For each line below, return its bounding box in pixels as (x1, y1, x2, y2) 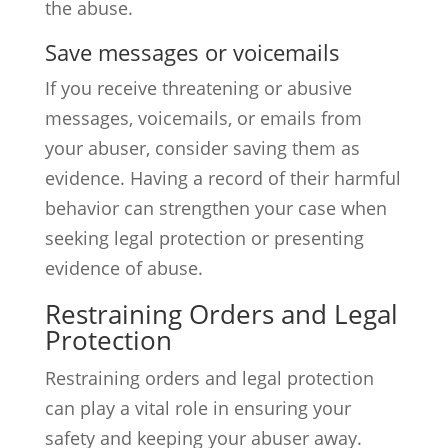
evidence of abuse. (44, 256, 203, 280)
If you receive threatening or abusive (44, 76, 352, 100)
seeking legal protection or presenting (44, 226, 364, 250)
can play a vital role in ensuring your (44, 396, 351, 420)
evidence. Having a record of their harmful (44, 166, 401, 190)
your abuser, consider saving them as (44, 136, 360, 160)
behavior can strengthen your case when (44, 196, 387, 220)
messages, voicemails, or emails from (44, 106, 362, 130)
